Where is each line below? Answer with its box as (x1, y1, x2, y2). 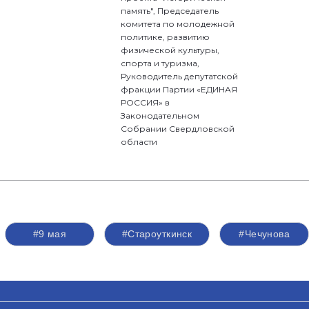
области (121, 137, 158, 147)
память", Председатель (121, 6, 219, 16)
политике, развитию (121, 32, 210, 42)
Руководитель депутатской (121, 71, 239, 81)
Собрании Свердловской (121, 123, 235, 134)
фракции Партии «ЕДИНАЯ (121, 84, 238, 94)
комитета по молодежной (121, 19, 235, 29)
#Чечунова (239, 228, 290, 239)
